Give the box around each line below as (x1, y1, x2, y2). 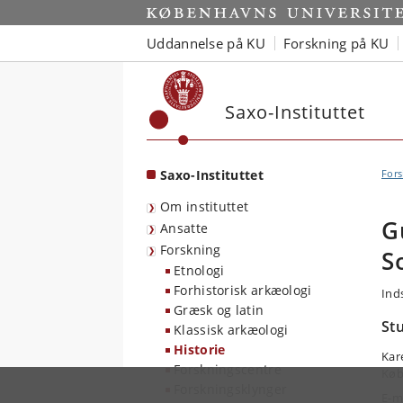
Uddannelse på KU (147, 33, 265, 52)
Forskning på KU (282, 33, 390, 52)
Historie (174, 341, 226, 358)
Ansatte (160, 219, 209, 237)
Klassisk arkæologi (174, 321, 289, 338)
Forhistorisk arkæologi (174, 282, 312, 299)
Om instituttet (160, 198, 249, 215)
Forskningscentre (174, 361, 282, 378)
